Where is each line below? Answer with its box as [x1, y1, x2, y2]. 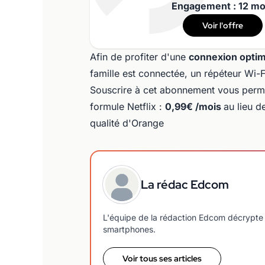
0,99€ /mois [165, 100, 224, 112]
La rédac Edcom [141, 176, 229, 192]
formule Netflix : [90, 100, 165, 112]
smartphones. [103, 224, 156, 234]
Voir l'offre [202, 20, 243, 31]
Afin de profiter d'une [90, 50, 189, 63]
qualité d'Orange [90, 117, 164, 129]
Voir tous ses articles [122, 253, 202, 264]
